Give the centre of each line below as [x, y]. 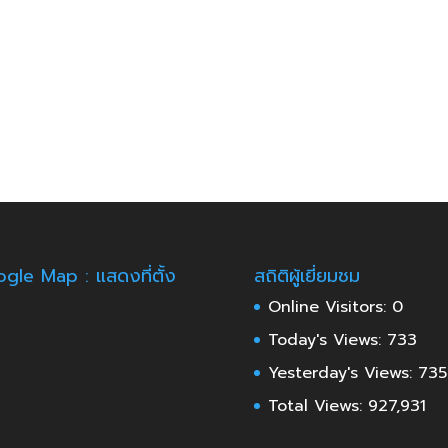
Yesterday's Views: [342, 372]
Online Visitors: [329, 306]
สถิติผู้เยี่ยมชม [306, 275]
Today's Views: [327, 339]
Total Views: [317, 405]
